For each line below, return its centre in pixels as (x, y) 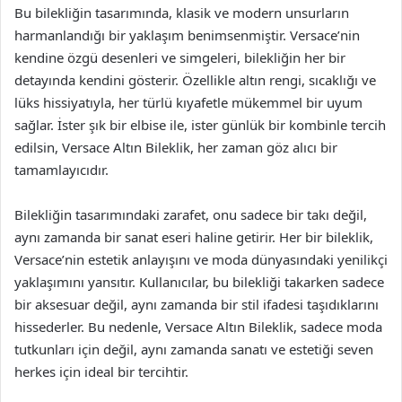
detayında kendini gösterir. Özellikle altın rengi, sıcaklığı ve (195, 79)
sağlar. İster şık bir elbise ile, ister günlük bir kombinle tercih (200, 124)
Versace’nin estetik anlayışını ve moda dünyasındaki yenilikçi (201, 259)
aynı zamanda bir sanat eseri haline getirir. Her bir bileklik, (194, 236)
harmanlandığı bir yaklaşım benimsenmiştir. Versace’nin (187, 35)
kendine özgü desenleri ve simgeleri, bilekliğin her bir (180, 57)
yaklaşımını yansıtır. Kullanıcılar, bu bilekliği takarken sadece (199, 281)
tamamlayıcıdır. (61, 169)
